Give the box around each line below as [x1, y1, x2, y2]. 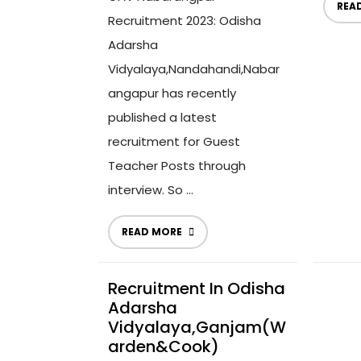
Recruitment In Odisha [108, 277, 285, 300]
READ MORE [122, 225, 182, 239]
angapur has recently [108, 85, 236, 102]
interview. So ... [108, 181, 193, 198]
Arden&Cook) [108, 335, 219, 358]
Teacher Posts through [108, 157, 246, 174]
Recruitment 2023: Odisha [108, 12, 261, 29]
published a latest [108, 109, 217, 126]
